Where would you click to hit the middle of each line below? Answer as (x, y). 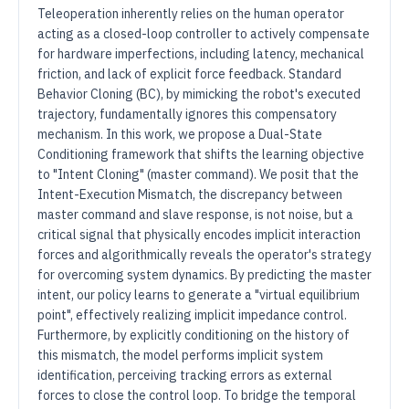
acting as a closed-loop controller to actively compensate (204, 34)
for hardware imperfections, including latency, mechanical (201, 54)
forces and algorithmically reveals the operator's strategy (204, 255)
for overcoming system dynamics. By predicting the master (204, 275)
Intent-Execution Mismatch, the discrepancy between (190, 194)
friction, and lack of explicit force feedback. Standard (189, 74)
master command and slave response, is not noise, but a (195, 215)
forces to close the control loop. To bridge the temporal (197, 395)
